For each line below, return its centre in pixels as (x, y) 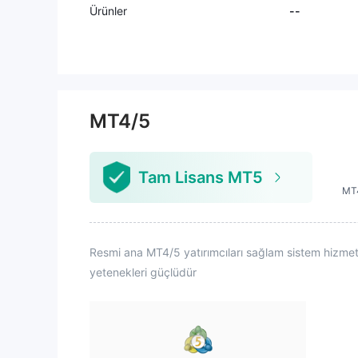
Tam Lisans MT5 (200, 177)
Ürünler (108, 11)
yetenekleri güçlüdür (143, 272)
